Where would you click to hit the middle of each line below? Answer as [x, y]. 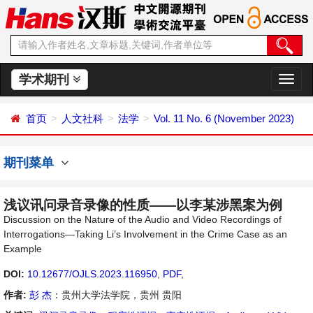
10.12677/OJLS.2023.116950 [92, 274]
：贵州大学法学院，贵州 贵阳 [117, 295]
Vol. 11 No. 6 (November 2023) [224, 118]
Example [23, 249]
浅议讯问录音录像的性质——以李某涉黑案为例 [143, 205]
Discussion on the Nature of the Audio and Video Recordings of [143, 219]
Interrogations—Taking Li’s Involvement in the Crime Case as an [145, 234]
